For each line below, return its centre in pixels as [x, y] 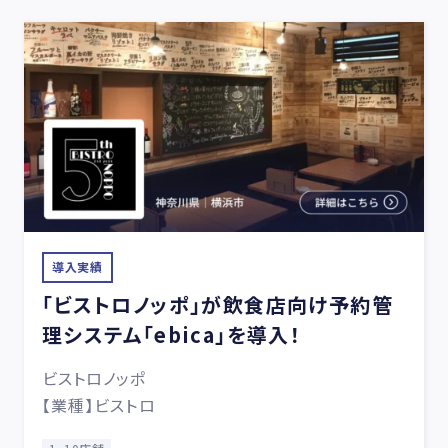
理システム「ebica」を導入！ [171, 334]
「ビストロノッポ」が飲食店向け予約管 [217, 304]
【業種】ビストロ [98, 405]
